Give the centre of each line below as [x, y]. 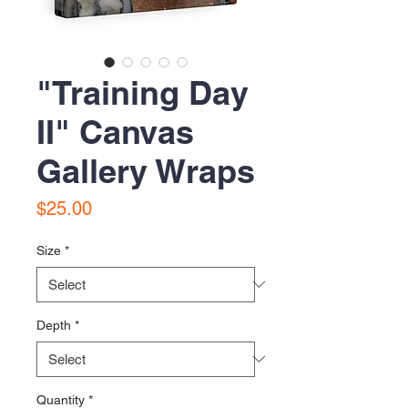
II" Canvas [115, 131]
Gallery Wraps [146, 170]
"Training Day [143, 92]
